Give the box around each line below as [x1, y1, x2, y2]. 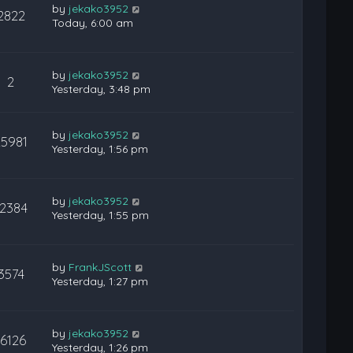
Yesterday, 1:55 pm [52, 207, 150, 222]
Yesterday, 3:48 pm [52, 81, 151, 96]
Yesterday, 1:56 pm [52, 141, 149, 156]
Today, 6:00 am [52, 16, 134, 30]
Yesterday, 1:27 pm [52, 273, 149, 288]
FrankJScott [69, 259, 132, 274]
